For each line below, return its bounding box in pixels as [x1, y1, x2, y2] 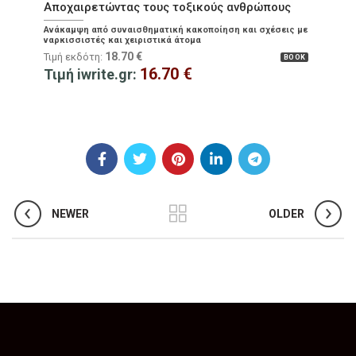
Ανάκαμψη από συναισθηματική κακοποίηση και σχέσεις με [44, 25, 308, 36]
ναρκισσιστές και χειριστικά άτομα [44, 35, 201, 46]
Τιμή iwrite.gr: [44, 66, 140, 83]
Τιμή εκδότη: [44, 51, 105, 64]
